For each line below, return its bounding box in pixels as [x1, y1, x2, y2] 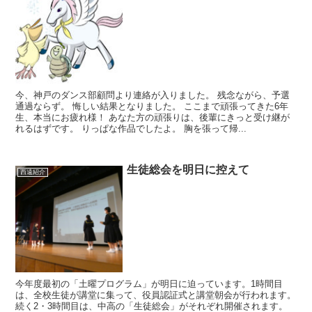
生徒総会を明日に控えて [127, 163, 250, 175]
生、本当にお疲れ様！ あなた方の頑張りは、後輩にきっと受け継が [15, 111, 290, 123]
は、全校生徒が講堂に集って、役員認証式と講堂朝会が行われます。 [15, 290, 297, 301]
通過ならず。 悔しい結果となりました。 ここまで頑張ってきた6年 [15, 100, 289, 111]
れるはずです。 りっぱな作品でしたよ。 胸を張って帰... [15, 123, 247, 134]
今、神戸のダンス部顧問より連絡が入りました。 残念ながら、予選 [15, 89, 290, 100]
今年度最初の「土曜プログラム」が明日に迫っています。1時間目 [15, 279, 283, 290]
